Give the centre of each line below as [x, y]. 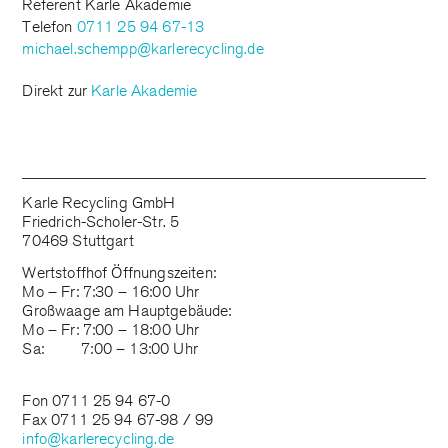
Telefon [49, 27]
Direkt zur [57, 91]
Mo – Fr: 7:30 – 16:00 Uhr [111, 292]
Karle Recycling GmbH [99, 202]
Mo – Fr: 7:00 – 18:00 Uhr [111, 330]
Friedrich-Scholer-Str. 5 [101, 221]
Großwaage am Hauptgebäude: [127, 311]
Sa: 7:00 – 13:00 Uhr [110, 349]
